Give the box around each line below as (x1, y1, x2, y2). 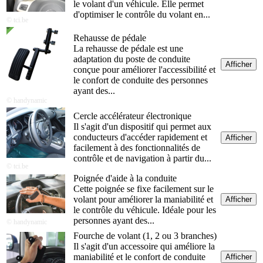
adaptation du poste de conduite (73, 54, 190, 65)
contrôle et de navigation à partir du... (73, 153, 211, 164)
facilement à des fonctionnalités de (73, 143, 200, 153)
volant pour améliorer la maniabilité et (73, 194, 213, 205)
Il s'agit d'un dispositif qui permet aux (73, 122, 211, 132)
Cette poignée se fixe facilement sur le (73, 184, 214, 194)
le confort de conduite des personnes (73, 75, 208, 86)
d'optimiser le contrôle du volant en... (73, 9, 210, 20)
